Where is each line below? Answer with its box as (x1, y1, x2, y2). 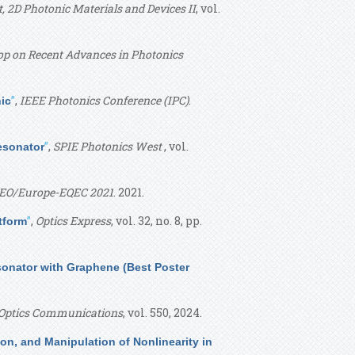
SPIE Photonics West (53, 139, 164, 154)
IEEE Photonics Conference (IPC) (20, 93, 189, 108)
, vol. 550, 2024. (123, 305, 202, 320)
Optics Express (36, 213, 111, 228)
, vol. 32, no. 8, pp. (111, 213, 202, 228)
